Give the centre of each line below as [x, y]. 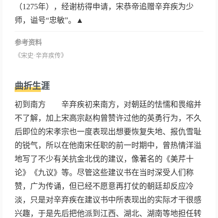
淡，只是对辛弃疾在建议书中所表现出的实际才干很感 [108, 200]
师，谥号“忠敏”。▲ [49, 20]
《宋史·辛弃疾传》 [41, 55]
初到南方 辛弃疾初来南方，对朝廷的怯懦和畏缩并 [108, 104]
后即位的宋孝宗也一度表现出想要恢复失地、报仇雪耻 [108, 132]
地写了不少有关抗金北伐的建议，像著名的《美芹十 [104, 159]
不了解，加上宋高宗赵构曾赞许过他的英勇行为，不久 [108, 118]
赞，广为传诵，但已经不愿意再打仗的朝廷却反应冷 [104, 186]
